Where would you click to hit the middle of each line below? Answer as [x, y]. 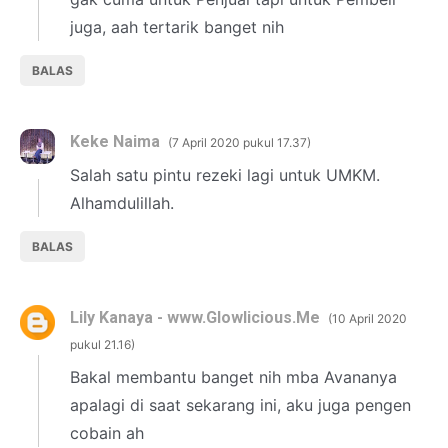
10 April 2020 [369, 319]
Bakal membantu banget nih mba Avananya [233, 376]
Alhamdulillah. [122, 203]
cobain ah [107, 432]
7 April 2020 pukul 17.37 [239, 143]
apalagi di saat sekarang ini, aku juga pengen [240, 404]
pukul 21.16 [100, 345]
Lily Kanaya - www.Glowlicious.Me [195, 318]
